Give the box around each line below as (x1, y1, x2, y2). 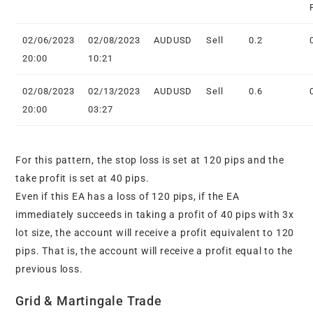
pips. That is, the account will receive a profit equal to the (15, 245, 293, 257)
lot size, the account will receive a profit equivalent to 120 (15, 227, 295, 239)
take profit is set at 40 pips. (15, 173, 150, 184)
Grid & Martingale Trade (15, 293, 162, 309)
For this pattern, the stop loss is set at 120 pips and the (15, 154, 284, 166)
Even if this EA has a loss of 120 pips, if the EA (15, 191, 240, 203)
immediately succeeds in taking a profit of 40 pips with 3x (15, 209, 294, 221)
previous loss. (15, 263, 83, 275)
